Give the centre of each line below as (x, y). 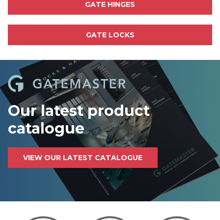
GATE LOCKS (110, 35)
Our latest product (79, 110)
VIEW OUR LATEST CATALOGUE (83, 157)
